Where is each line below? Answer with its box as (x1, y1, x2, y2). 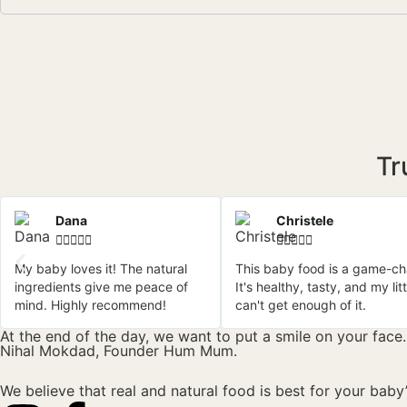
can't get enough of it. (234, 297, 366, 313)
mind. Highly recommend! (15, 297, 166, 313)
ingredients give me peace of (15, 279, 188, 295)
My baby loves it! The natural (15, 261, 187, 277)
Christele (275, 213, 333, 229)
